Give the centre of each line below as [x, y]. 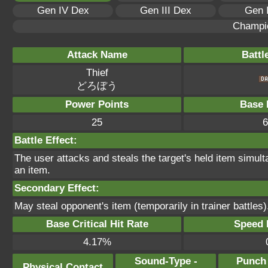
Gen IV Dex [63, 10]
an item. [32, 170]
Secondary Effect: [57, 188]
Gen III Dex [166, 10]
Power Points [97, 104]
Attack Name [97, 55]
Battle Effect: [46, 140]
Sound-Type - [166, 261]
